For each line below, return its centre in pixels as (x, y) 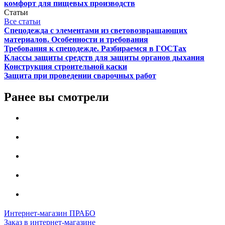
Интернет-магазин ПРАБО (50, 213)
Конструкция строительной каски (66, 66)
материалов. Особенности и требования (76, 39)
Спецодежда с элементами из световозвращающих (96, 30)
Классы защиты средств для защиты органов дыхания (104, 57)
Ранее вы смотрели (57, 97)
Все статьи (22, 21)
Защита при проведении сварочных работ (80, 75)
